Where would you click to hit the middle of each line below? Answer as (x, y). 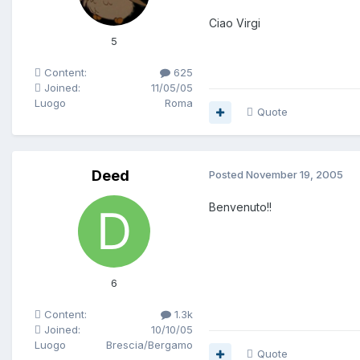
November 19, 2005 (295, 175)
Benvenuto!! (240, 207)
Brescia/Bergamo (149, 345)
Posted (227, 175)
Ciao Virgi (235, 23)
